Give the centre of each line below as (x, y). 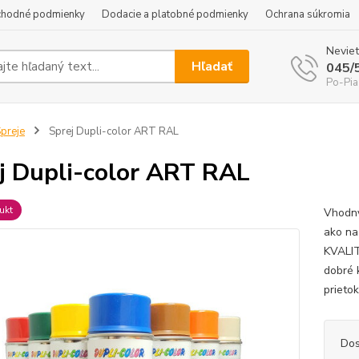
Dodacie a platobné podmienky (175, 14)
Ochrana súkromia (308, 14)
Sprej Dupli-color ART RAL (112, 131)
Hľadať (212, 66)
